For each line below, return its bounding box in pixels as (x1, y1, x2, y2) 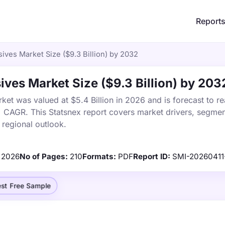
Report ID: (133, 152, 170, 161)
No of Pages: (20, 152, 68, 161)
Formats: (82, 152, 116, 161)
